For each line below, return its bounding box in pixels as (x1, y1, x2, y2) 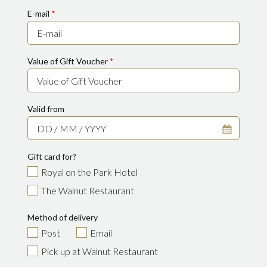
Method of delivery (27, 212, 98, 222)
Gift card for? (27, 151, 76, 162)
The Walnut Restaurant (41, 185, 134, 196)
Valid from (27, 104, 64, 114)
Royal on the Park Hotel (41, 166, 138, 178)
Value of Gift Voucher (27, 56, 108, 66)
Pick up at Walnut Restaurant (41, 246, 158, 257)
